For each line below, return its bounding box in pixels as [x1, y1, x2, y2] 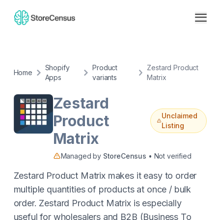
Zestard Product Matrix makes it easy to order [13, 170, 197, 181]
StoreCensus [103, 152, 146, 160]
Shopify [45, 63, 70, 72]
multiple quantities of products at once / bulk [13, 184, 192, 194]
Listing [162, 121, 185, 130]
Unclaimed [162, 111, 197, 120]
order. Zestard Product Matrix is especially [13, 198, 182, 208]
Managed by [60, 152, 103, 160]
